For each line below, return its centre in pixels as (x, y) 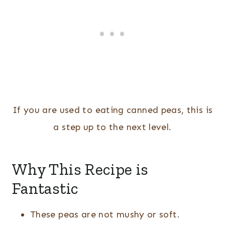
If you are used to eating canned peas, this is (113, 110)
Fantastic (45, 189)
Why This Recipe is (80, 170)
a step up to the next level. (113, 127)
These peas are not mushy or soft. (105, 215)
